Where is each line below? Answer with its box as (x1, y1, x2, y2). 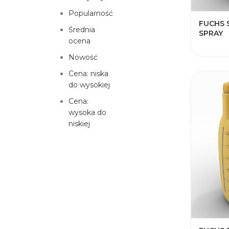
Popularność (68, 9, 113, 18)
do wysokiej (68, 80, 110, 89)
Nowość (68, 53, 98, 62)
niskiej (68, 119, 90, 128)
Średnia (68, 25, 95, 34)
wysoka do (68, 108, 106, 117)
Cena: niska (68, 69, 108, 78)
